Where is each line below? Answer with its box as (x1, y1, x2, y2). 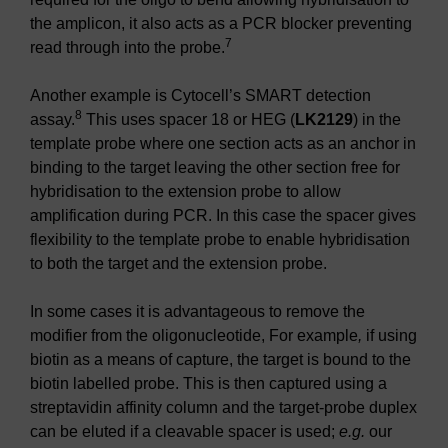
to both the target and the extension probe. (30, 255, 327, 273)
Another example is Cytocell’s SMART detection (30, 87, 371, 105)
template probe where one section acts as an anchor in (30, 135, 416, 153)
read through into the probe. (30, 39, 225, 57)
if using (362, 327, 417, 345)
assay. (30, 111, 75, 129)
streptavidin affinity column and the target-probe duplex (30, 399, 417, 417)
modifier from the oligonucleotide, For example (30, 327, 358, 345)
